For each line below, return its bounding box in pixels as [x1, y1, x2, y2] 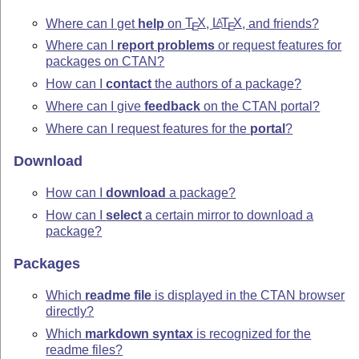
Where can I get [46, 16, 139, 30]
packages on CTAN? [46, 54, 165, 69]
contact [106, 77, 152, 91]
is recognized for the [193, 327, 312, 341]
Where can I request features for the [46, 122, 251, 136]
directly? [46, 305, 95, 319]
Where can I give [46, 99, 145, 114]
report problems [117, 38, 216, 53]
